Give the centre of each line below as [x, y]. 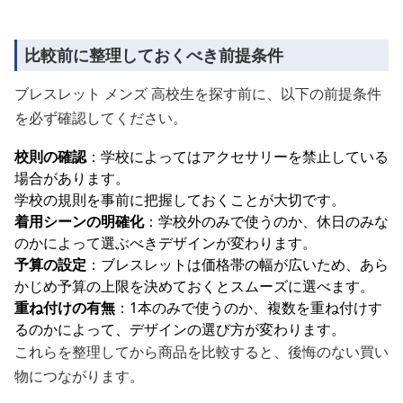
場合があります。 [72, 178]
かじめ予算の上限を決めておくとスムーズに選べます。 [194, 286]
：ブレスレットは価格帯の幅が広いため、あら [237, 264]
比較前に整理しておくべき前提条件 [154, 55]
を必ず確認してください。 [101, 118]
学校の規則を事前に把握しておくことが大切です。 [180, 200]
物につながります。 [79, 376]
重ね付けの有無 [65, 308]
